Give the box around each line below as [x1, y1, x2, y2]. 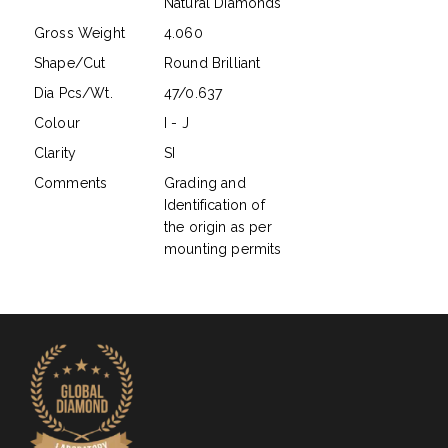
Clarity [34, 144, 77, 161]
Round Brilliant [164, 54, 261, 71]
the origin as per [164, 218, 272, 235]
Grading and [164, 174, 246, 191]
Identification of [164, 196, 265, 213]
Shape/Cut [34, 54, 106, 71]
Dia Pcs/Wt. [34, 84, 113, 101]
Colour [34, 114, 80, 131]
